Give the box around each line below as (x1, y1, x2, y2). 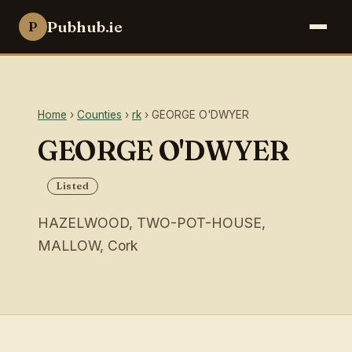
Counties (77, 108, 122, 121)
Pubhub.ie (47, 16, 123, 36)
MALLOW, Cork (38, 236, 138, 254)
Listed (56, 180, 90, 192)
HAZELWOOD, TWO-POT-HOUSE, (38, 214, 266, 231)
